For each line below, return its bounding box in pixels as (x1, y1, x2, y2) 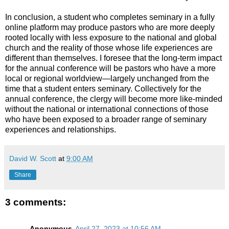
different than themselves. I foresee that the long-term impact (5, 54, 222, 63)
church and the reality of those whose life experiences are (5, 43, 213, 53)
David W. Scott (9, 154, 56, 163)
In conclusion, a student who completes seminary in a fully (5, 13, 215, 22)
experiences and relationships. (5, 125, 116, 134)
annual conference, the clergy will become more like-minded (5, 95, 222, 104)
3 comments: (5, 197, 66, 208)
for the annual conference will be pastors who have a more (5, 64, 216, 73)
